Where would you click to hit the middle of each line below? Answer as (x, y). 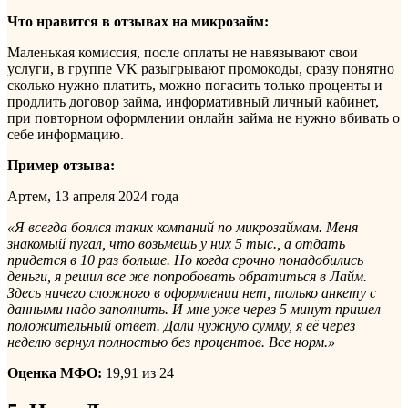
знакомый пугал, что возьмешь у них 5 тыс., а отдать (176, 244)
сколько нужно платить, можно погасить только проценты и (195, 86)
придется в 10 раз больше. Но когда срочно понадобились (185, 260)
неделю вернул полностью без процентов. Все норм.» (171, 342)
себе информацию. (66, 135)
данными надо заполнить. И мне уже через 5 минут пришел (194, 310)
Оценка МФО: (55, 373)
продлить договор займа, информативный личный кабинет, (193, 102)
